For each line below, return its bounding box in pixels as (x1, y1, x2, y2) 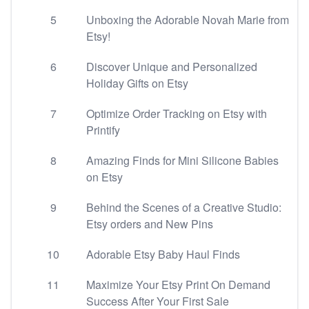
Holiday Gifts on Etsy (86, 75, 188, 91)
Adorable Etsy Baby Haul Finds (86, 246, 240, 262)
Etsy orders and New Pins (86, 216, 213, 232)
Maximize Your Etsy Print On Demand (86, 277, 270, 292)
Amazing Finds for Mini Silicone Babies (86, 152, 279, 168)
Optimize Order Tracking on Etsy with (86, 106, 267, 121)
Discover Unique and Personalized (86, 59, 257, 74)
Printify (86, 122, 120, 138)
